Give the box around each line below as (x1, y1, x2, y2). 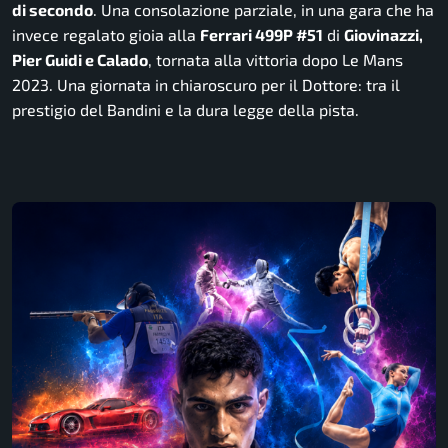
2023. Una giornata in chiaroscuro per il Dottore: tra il (12, 75, 400, 95)
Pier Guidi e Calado (12, 50, 148, 70)
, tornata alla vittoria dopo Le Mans (148, 50, 403, 70)
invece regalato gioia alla (12, 25, 200, 45)
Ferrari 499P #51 (200, 25, 323, 45)
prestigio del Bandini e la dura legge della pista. (12, 100, 359, 120)
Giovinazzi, (344, 25, 423, 45)
